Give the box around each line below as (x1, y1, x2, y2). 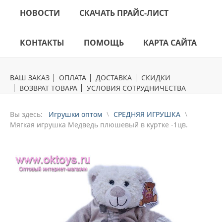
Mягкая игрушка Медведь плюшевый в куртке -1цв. (10, 120, 188, 130)
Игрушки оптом (49, 110, 102, 119)
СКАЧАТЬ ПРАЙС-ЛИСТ (79, 7, 168, 19)
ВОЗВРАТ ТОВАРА (19, 83, 77, 93)
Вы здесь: (10, 110, 47, 119)
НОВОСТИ (20, 7, 60, 19)
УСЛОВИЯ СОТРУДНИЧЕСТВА (87, 83, 186, 93)
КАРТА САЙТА (143, 37, 197, 49)
